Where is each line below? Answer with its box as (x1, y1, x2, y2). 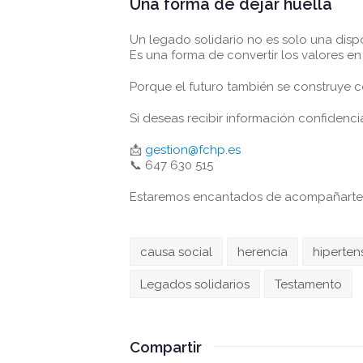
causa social (140, 244, 212, 259)
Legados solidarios (140, 276, 250, 292)
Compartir (130, 338, 202, 356)
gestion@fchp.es (145, 143, 241, 157)
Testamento (275, 276, 342, 292)
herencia (237, 244, 288, 259)
